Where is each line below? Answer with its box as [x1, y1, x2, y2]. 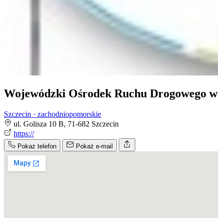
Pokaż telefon [18, 143, 56, 150]
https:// [14, 129, 34, 138]
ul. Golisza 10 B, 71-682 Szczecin [14, 120, 119, 128]
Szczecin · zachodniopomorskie [4, 110, 101, 119]
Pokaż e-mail [76, 143, 113, 150]
